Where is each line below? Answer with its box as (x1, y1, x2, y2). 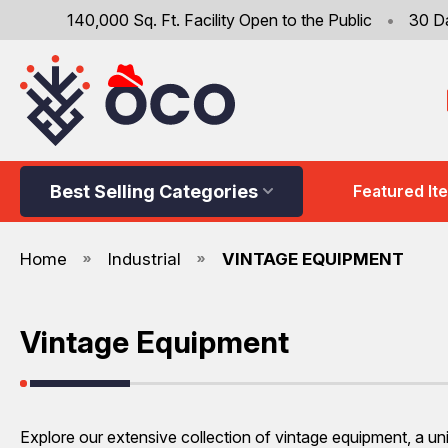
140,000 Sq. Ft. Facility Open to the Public (66, 10, 376, 30)
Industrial (108, 248, 181, 269)
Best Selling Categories (50, 180, 258, 202)
